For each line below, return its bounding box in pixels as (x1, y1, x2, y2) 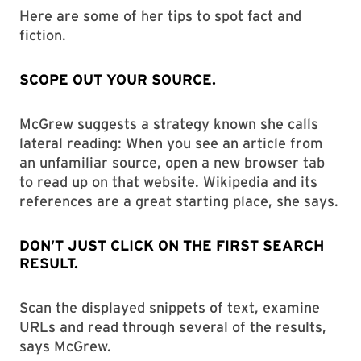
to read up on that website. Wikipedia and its (19, 173, 317, 190)
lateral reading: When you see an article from (19, 135, 323, 151)
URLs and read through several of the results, (19, 318, 326, 335)
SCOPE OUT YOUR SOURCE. (19, 71, 216, 88)
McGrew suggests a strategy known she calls (19, 115, 318, 132)
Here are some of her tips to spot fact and (19, 7, 301, 24)
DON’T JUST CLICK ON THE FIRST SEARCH (19, 237, 324, 254)
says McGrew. (19, 338, 111, 355)
